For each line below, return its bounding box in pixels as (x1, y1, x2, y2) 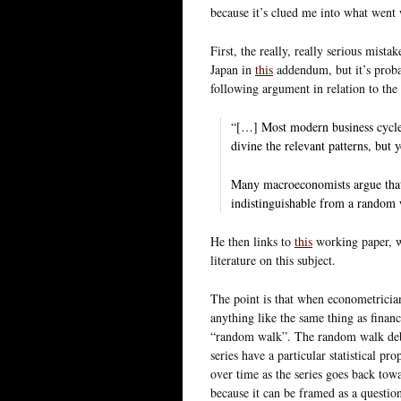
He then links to (210, 232, 294, 250)
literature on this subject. (210, 251, 336, 269)
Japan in (210, 60, 255, 78)
